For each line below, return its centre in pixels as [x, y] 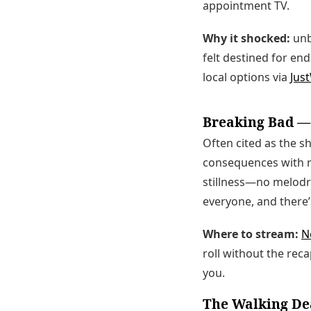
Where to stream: [251, 234]
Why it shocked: [246, 39]
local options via [246, 77]
